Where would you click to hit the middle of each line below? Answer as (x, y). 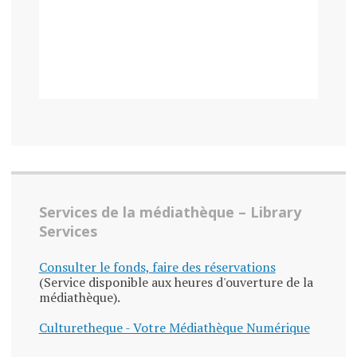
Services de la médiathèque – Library (170, 212)
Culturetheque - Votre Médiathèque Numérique (174, 328)
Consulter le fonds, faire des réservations (157, 267)
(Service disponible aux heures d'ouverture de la (176, 282)
